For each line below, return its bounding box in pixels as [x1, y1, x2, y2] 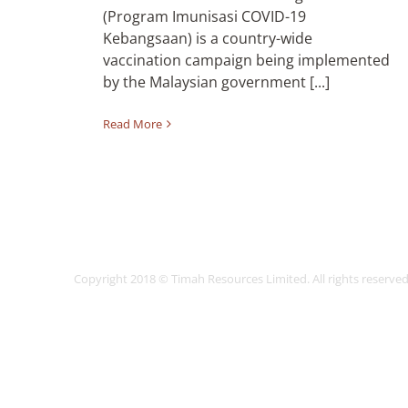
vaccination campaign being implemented [103, 50, 390, 70]
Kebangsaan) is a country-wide [103, 28, 312, 48]
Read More [103, 116, 162, 132]
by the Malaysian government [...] [103, 72, 330, 92]
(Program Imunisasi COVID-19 [103, 6, 306, 26]
